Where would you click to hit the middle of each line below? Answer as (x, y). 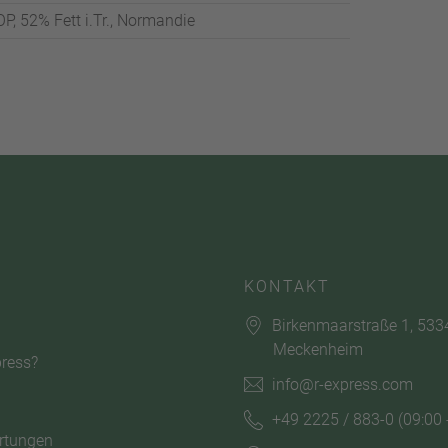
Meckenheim (318, 350)
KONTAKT (287, 286)
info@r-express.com (343, 385)
